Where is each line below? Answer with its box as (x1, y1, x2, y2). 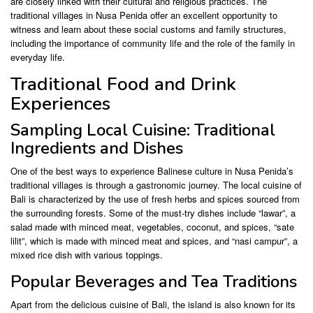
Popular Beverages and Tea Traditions (10, 270, 297, 293)
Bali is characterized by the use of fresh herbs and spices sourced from (10, 192, 300, 206)
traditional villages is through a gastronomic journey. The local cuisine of (10, 178, 302, 192)
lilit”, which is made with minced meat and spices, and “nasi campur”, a (10, 234, 298, 248)
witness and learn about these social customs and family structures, (10, 22, 286, 36)
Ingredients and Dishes (10, 137, 183, 160)
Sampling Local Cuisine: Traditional (10, 119, 275, 142)
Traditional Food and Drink (10, 72, 236, 97)
